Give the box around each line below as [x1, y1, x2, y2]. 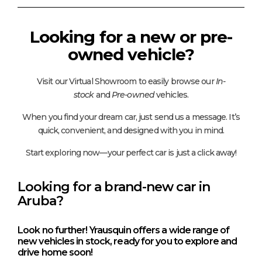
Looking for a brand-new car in [18, 178, 211, 195]
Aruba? [18, 192, 63, 209]
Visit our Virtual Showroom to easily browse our [36, 75, 216, 87]
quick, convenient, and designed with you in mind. [37, 125, 225, 136]
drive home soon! [18, 246, 93, 258]
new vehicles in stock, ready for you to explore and [18, 235, 237, 247]
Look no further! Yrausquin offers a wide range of [18, 224, 229, 236]
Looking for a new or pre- [29, 26, 233, 47]
